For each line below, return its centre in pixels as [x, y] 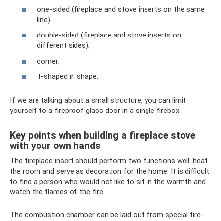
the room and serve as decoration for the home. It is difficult [110, 171]
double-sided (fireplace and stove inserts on [109, 35]
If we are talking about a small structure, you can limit [98, 100]
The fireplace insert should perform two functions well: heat [109, 161]
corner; [48, 61]
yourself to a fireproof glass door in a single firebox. [95, 110]
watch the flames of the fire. [57, 192]
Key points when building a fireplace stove [103, 136]
